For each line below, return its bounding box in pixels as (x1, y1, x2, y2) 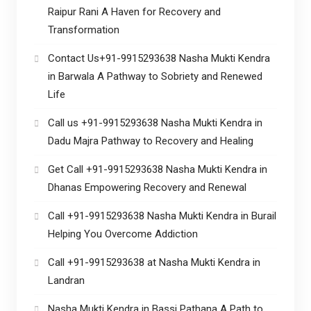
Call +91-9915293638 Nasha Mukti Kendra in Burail (47, 209, 276, 222)
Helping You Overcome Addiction (47, 227, 198, 240)
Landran (47, 274, 85, 287)
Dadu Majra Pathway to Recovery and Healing (47, 134, 253, 147)
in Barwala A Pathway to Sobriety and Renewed (47, 69, 262, 83)
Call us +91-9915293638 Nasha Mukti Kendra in (47, 116, 262, 129)
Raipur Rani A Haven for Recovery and (47, 5, 221, 18)
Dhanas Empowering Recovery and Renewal (47, 180, 246, 194)
